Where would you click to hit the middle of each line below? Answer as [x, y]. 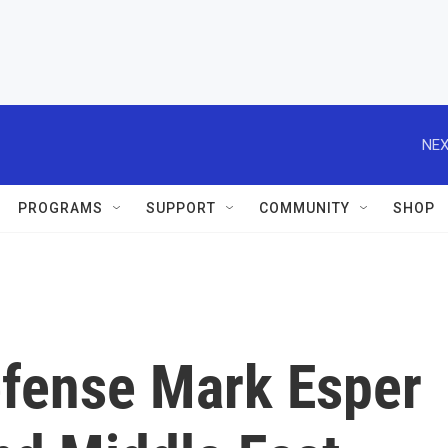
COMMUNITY [304, 208]
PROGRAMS [60, 208]
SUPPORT [181, 208]
